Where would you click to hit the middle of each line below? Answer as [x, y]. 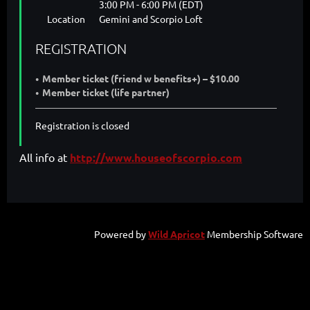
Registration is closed [82, 125]
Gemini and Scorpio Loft [151, 18]
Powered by [121, 234]
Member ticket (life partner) [106, 92]
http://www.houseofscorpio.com [156, 157]
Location [66, 18]
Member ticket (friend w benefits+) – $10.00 [141, 78]
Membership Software [254, 234]
